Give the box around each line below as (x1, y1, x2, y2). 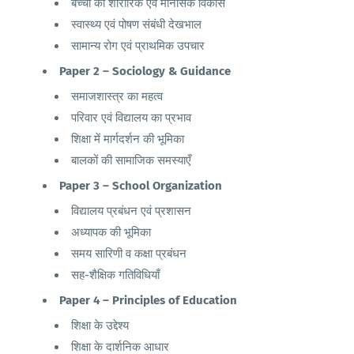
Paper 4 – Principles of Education (59, 293, 237, 307)
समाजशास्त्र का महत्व (71, 89, 163, 104)
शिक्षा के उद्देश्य (71, 318, 129, 333)
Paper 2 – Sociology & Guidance (59, 64, 231, 78)
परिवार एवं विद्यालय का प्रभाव (71, 111, 191, 125)
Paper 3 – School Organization (59, 179, 222, 193)
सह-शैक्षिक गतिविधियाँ (71, 268, 160, 282)
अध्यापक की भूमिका (71, 225, 151, 239)
